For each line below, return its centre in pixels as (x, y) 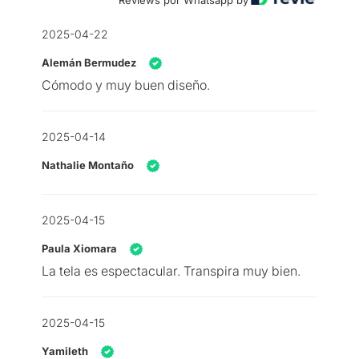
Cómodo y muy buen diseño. (126, 85)
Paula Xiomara (79, 249)
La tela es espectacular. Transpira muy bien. (171, 271)
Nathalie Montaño (88, 165)
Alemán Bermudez (89, 63)
